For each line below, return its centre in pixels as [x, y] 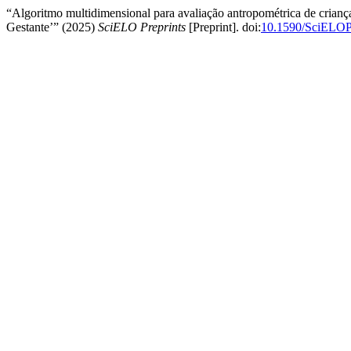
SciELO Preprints [142, 27]
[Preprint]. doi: [223, 27]
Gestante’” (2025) [52, 27]
